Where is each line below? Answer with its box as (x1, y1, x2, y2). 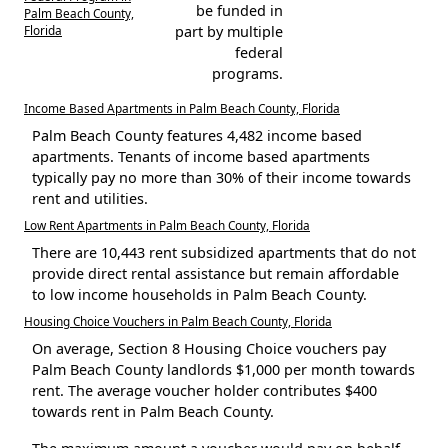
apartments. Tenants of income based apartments (32, 146, 370, 166)
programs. (211, 63, 283, 83)
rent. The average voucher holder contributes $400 (32, 380, 377, 400)
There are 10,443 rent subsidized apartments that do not (32, 242, 416, 262)
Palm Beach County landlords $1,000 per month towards (32, 359, 415, 379)
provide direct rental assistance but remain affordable (32, 263, 399, 283)
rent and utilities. (32, 188, 148, 208)
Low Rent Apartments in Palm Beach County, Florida (24, 216, 310, 233)
